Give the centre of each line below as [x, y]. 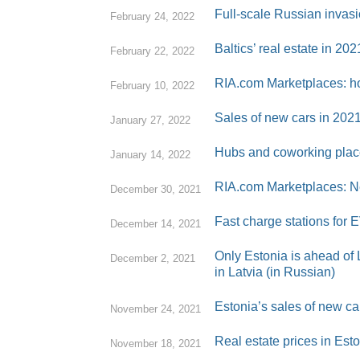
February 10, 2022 [152, 86]
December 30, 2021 [155, 189]
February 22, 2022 [152, 51]
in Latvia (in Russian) [275, 272]
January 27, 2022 [150, 120]
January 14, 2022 [150, 155]
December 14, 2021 [155, 224]
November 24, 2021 [155, 309]
